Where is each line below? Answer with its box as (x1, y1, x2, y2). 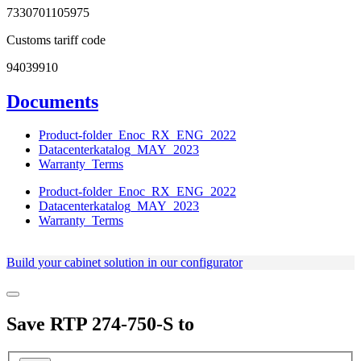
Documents (6, 90, 98, 112)
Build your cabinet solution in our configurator (6, 255, 243, 270)
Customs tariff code (6, 32, 106, 47)
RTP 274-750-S (50, 313, 173, 335)
